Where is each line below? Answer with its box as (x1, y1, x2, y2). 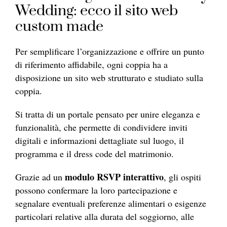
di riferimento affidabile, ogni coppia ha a (15, 58, 168, 70)
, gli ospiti (164, 170, 201, 183)
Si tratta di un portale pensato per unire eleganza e (15, 107, 200, 120)
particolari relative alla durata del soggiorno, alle (15, 210, 194, 222)
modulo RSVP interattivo (65, 170, 164, 183)
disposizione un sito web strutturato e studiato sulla (15, 71, 203, 84)
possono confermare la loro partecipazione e (15, 183, 177, 196)
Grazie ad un (15, 170, 65, 183)
